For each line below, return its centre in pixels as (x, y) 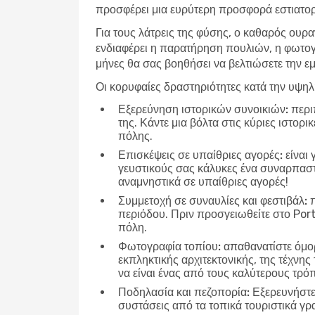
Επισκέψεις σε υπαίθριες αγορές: (200, 155)
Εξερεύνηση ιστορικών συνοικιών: (203, 109)
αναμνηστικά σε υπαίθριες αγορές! (203, 182)
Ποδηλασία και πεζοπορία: (184, 292)
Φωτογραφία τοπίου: (169, 246)
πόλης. (135, 136)
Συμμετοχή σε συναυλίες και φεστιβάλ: (213, 201)
